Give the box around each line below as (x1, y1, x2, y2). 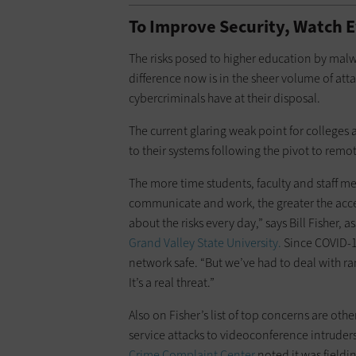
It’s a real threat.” (129, 274, 215, 292)
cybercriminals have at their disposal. (129, 90, 320, 107)
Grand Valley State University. (129, 234, 281, 252)
